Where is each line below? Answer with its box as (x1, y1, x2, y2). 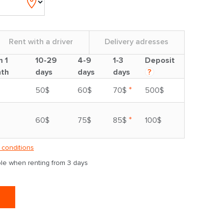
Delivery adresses (105, 37, 169, 47)
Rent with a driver (9, 37, 73, 47)
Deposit (145, 55, 175, 65)
